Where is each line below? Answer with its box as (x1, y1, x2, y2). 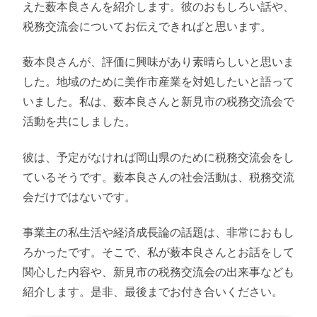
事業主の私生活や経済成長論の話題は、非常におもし (23, 224, 294, 239)
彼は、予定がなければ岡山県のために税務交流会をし (23, 149, 294, 164)
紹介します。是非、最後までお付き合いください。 (23, 284, 283, 299)
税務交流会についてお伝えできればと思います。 (23, 18, 272, 33)
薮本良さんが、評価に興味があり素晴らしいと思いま (23, 54, 294, 69)
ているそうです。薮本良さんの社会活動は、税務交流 (23, 169, 294, 184)
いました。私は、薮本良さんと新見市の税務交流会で (23, 94, 294, 109)
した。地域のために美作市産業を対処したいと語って (23, 74, 294, 89)
